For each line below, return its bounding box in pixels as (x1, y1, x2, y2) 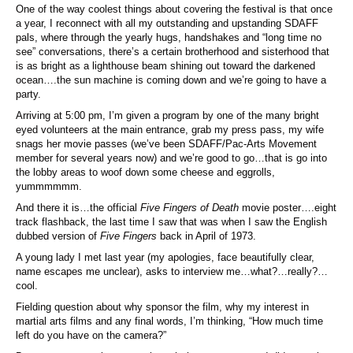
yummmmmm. (16, 180, 82, 192)
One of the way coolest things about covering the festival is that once (16, 2, 333, 15)
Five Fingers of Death (140, 201, 239, 214)
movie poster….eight (239, 201, 336, 214)
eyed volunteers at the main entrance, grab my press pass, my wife (16, 123, 324, 136)
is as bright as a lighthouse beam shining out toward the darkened (16, 59, 315, 72)
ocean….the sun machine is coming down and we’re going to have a (16, 73, 326, 86)
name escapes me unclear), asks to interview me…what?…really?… (16, 265, 328, 277)
